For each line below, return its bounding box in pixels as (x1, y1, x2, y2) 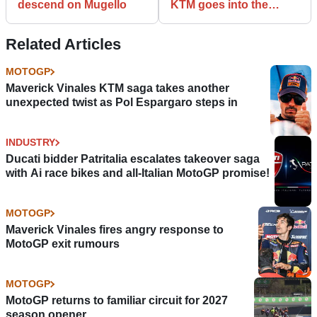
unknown (171, 13, 221, 25)
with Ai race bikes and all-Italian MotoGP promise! (6, 167, 270, 180)
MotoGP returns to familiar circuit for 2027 (6, 294, 228, 307)
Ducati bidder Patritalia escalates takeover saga (6, 153, 260, 166)
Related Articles (6, 35, 121, 54)
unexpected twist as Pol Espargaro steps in (6, 96, 238, 109)
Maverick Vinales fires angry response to (6, 224, 224, 236)
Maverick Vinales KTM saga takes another (6, 82, 229, 95)
